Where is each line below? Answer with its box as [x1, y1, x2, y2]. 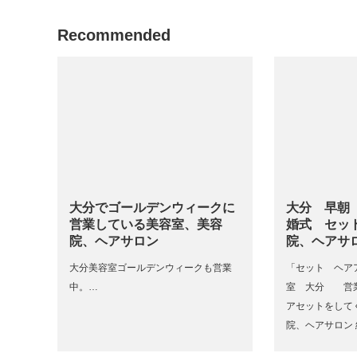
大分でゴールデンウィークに [69, 201, 235, 214]
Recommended [57, 26, 171, 44]
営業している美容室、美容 [69, 218, 222, 231]
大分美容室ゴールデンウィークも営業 [69, 262, 232, 273]
